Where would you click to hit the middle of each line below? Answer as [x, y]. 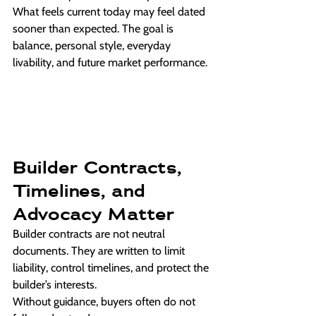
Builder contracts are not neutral [90, 234]
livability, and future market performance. [110, 63]
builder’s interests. [55, 285]
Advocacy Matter [94, 214]
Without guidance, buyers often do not [105, 302]
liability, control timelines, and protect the [112, 268]
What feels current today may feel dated [110, 12]
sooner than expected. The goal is [95, 29]
